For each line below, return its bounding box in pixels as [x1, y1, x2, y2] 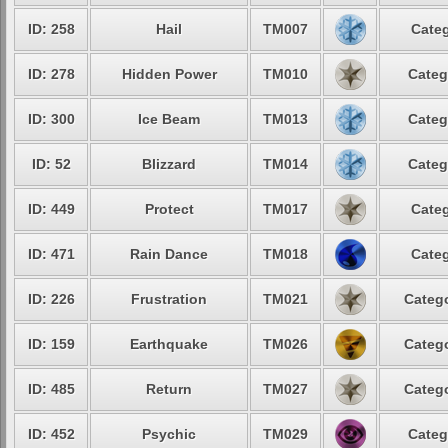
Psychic [142, 426, 196, 442]
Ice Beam [138, 111, 200, 127]
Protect [144, 201, 194, 217]
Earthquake [130, 336, 208, 352]
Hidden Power [121, 66, 217, 82]
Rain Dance [130, 246, 208, 262]
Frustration [131, 291, 207, 307]
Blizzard [142, 156, 196, 172]
